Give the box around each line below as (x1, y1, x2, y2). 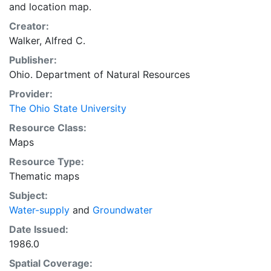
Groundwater (93, 204, 152, 216)
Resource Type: (9, 155, 84, 168)
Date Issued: (9, 223, 68, 235)
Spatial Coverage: (9, 257, 93, 269)
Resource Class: (9, 122, 87, 134)
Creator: (9, 20, 49, 32)
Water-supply (9, 204, 70, 216)
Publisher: (9, 54, 57, 66)
